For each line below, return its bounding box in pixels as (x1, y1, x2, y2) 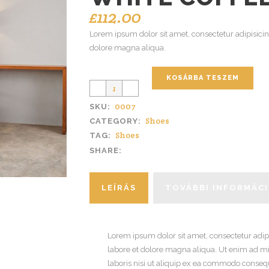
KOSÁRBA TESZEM (166, 74, 239, 82)
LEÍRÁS (101, 183, 136, 193)
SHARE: (89, 146, 122, 156)
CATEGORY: (89, 116, 144, 125)
